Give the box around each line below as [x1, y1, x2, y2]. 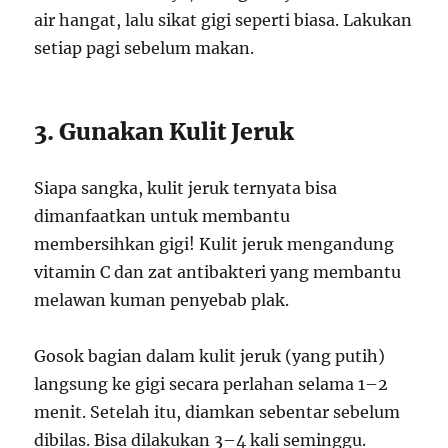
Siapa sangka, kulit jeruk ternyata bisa [34, 177, 338, 198]
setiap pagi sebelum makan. [34, 37, 255, 58]
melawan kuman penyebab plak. [34, 289, 290, 310]
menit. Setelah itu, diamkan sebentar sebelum [34, 401, 401, 422]
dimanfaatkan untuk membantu [34, 205, 291, 226]
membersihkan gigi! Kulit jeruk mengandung [34, 233, 395, 254]
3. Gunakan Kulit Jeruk [34, 116, 295, 146]
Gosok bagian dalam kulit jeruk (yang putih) [34, 345, 386, 366]
